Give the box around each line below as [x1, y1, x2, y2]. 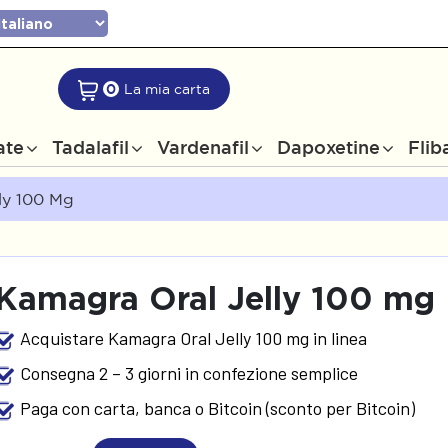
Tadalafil [52, 137, 129, 157]
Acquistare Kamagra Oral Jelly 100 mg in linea [20, 326, 368, 349]
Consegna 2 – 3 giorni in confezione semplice [20, 361, 359, 384]
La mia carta [123, 81, 210, 97]
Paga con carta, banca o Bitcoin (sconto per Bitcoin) [20, 396, 416, 419]
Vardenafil [157, 137, 249, 157]
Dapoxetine [277, 137, 380, 157]
